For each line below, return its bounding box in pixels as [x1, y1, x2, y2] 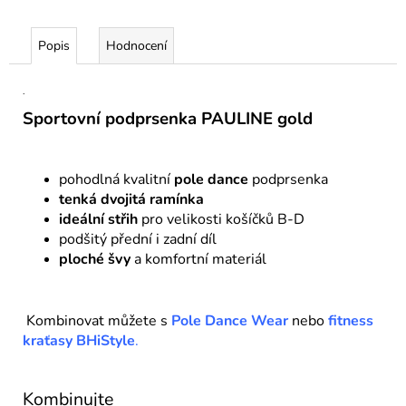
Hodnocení [106, 36, 167, 54]
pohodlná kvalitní [59, 169, 174, 189]
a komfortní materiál [130, 248, 266, 269]
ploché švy [59, 248, 130, 269]
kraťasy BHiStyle [23, 330, 135, 351]
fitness [328, 310, 373, 331]
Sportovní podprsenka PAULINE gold [23, 106, 313, 130]
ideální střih [59, 208, 138, 229]
